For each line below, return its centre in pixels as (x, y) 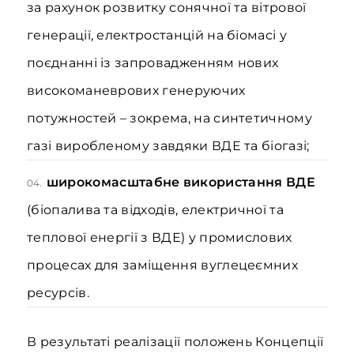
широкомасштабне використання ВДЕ (181, 182)
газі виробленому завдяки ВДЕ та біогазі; (168, 146)
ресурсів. (58, 293)
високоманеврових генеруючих (136, 90)
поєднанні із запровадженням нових (153, 63)
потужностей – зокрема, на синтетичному (169, 118)
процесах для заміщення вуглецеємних (163, 265)
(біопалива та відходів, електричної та (155, 210)
